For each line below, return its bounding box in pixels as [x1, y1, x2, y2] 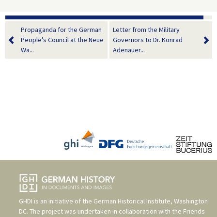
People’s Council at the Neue [20, 35, 104, 45]
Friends [183, 207, 205, 216]
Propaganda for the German [20, 25, 102, 34]
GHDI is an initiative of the [19, 197, 93, 206]
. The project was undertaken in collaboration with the [27, 207, 183, 216]
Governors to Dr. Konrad [113, 35, 183, 45]
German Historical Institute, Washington [93, 197, 208, 206]
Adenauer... [113, 46, 145, 55]
